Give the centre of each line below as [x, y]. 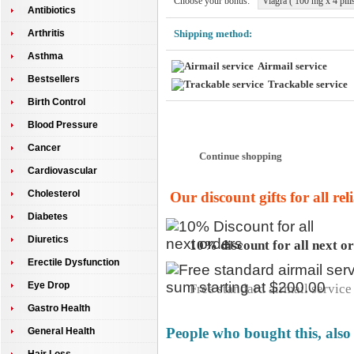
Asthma [45, 56]
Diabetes [48, 217]
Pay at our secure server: [249, 115]
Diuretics [48, 239]
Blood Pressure [63, 125]
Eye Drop [49, 285]
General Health [61, 331]
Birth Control [56, 102]
